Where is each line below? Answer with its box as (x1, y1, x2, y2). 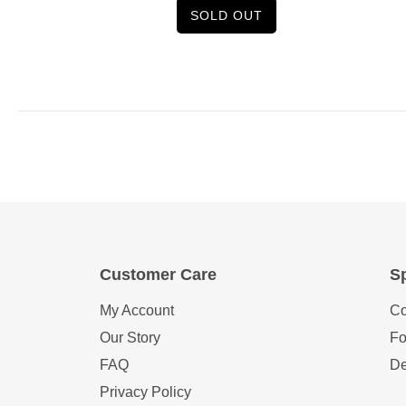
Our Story (100, 330, 160, 346)
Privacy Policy (100, 384, 191, 401)
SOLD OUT (190, 8, 263, 24)
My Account (100, 303, 174, 319)
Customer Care (100, 266, 217, 285)
